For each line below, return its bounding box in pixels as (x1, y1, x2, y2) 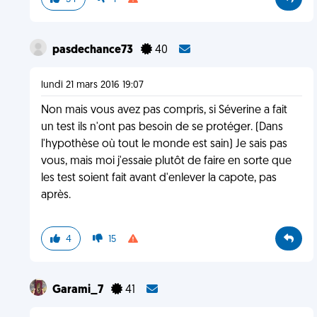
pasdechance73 (52, 45, 135, 56)
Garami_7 (52, 284, 105, 296)
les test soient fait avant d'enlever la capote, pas (40, 173, 277, 184)
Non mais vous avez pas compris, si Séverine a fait (40, 105, 287, 116)
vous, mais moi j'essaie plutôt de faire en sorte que (40, 156, 292, 167)
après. (40, 190, 71, 201)
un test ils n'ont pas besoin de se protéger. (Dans (40, 122, 283, 133)
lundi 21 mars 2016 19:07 (40, 80, 144, 91)
